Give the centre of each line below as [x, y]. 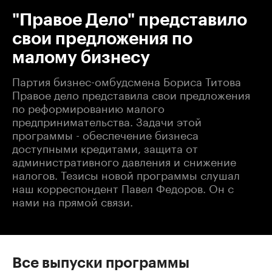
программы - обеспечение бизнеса [105, 133]
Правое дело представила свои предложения [131, 93]
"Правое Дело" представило [130, 20]
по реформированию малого [88, 107]
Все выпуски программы [101, 263]
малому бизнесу [81, 57]
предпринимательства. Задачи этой [107, 120]
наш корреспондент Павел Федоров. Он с [123, 187]
